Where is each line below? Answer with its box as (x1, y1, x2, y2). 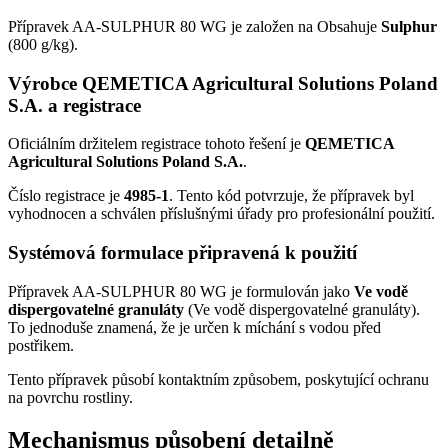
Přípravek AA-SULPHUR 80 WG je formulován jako (8, 282, 354, 300)
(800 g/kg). (8, 36, 78, 53)
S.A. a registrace (8, 94, 141, 116)
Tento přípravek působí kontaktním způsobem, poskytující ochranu (8, 370, 429, 388)
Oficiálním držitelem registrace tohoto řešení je (8, 135, 305, 153)
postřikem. (8, 336, 74, 354)
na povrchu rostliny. (8, 388, 133, 406)
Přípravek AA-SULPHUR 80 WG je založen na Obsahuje (8, 18, 381, 35)
